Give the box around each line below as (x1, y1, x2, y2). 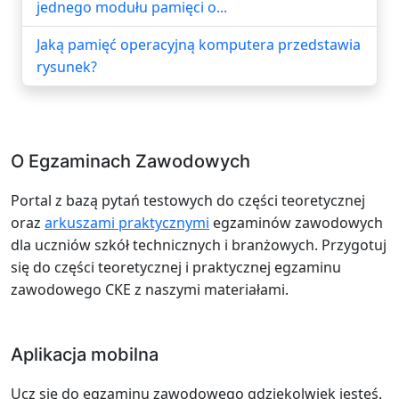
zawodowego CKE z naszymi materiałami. (11, 279, 289, 299)
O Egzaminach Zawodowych (11, 150, 250, 172)
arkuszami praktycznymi (45, 212, 209, 232)
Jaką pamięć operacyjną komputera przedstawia (37, 34, 361, 54)
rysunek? (37, 56, 97, 77)
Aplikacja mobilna (11, 343, 159, 365)
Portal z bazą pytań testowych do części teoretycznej (11, 190, 365, 210)
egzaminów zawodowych (209, 212, 383, 232)
